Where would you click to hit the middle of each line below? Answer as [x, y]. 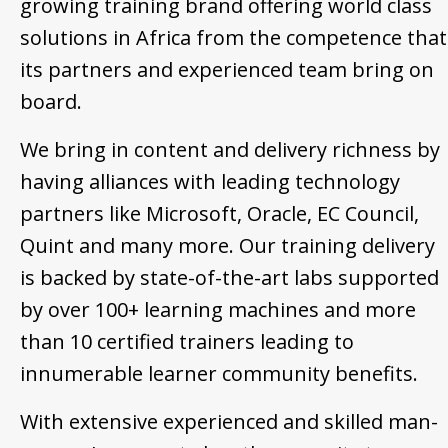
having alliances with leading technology [210, 182]
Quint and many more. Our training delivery [227, 246]
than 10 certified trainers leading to [187, 342]
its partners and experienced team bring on [227, 70]
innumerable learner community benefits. [219, 374]
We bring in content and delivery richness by [230, 150]
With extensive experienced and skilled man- [229, 422]
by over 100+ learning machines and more [218, 310]
